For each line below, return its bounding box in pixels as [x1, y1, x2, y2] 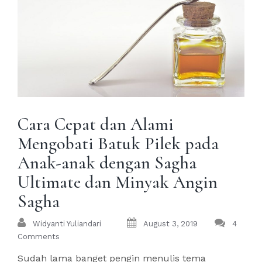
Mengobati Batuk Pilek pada [18, 133, 219, 155]
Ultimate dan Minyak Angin [18, 171, 218, 194]
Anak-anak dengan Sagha [18, 152, 196, 174]
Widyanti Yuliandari [33, 219, 101, 229]
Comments [18, 232, 60, 242]
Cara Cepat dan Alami [18, 113, 174, 136]
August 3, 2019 [143, 219, 198, 229]
